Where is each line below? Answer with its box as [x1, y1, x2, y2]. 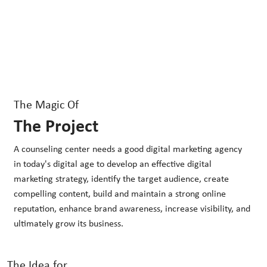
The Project [13, 117, 98, 136]
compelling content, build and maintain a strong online [13, 190, 226, 200]
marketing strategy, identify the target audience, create [13, 175, 229, 185]
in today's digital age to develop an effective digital [13, 160, 212, 170]
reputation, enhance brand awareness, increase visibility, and [13, 204, 250, 215]
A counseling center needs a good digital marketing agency [13, 145, 242, 155]
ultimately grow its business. [13, 219, 123, 229]
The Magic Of [13, 100, 79, 112]
